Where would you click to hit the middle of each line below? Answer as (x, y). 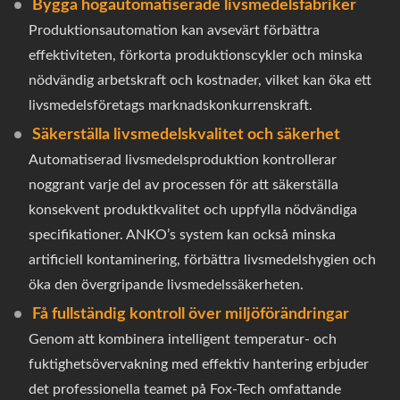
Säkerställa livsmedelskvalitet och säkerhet (186, 134)
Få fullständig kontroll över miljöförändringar (191, 314)
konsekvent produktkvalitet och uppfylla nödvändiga (193, 209)
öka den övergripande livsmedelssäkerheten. (166, 284)
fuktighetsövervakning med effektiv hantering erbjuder (199, 364)
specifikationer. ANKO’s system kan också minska (182, 234)
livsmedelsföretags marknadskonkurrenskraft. (171, 105)
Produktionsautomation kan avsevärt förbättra (174, 30)
